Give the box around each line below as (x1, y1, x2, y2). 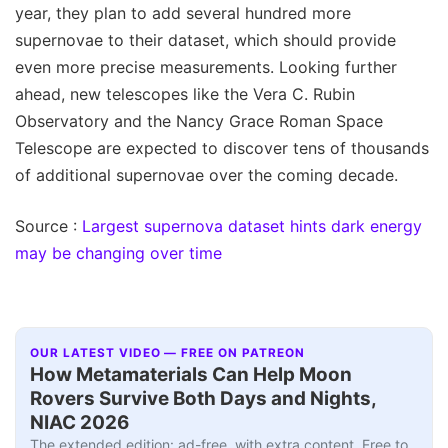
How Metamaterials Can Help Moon (30, 362, 353, 386)
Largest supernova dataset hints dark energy (82, 216, 422, 237)
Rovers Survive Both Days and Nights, (30, 386, 377, 410)
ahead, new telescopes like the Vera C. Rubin (15, 84, 355, 105)
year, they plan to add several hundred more (15, 3, 351, 24)
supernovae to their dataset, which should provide (15, 30, 396, 51)
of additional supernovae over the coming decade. (15, 165, 398, 186)
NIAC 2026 (30, 410, 130, 434)
